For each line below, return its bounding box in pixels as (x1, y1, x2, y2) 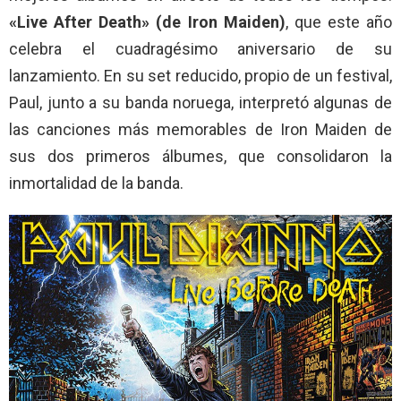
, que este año (285, 12, 392, 31)
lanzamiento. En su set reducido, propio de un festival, (9, 65, 392, 85)
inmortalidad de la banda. (9, 173, 183, 192)
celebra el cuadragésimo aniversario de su (9, 38, 392, 58)
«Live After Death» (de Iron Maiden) (9, 12, 286, 31)
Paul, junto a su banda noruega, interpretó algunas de (9, 92, 392, 112)
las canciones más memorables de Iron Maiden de (9, 119, 392, 139)
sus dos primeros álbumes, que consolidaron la (9, 146, 392, 166)
